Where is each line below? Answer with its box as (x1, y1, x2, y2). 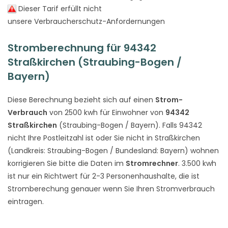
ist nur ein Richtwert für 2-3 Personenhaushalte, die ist (8, 170, 199, 181)
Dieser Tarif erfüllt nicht (16, 3, 102, 14)
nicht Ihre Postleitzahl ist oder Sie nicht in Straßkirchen (8, 132, 200, 143)
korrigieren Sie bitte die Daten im (8, 158, 126, 168)
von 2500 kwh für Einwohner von (47, 107, 165, 118)
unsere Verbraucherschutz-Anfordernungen (8, 16, 165, 26)
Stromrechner (126, 158, 178, 168)
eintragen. (8, 196, 44, 207)
